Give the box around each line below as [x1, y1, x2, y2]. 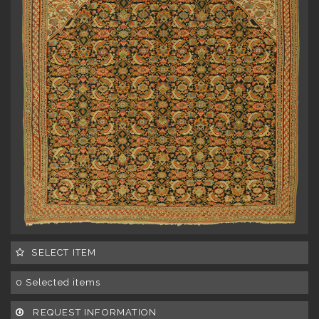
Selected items [26, 276, 101, 288]
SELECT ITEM [31, 246, 97, 258]
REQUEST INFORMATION [30, 306, 157, 318]
